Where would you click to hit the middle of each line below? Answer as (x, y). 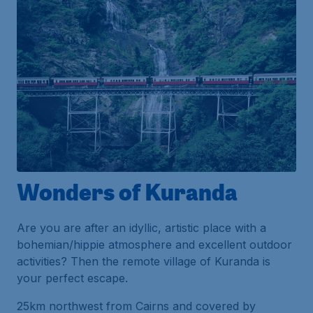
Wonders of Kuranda (127, 191)
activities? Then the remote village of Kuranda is (144, 261)
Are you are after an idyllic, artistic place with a (141, 227)
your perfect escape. (72, 278)
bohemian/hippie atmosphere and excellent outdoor (154, 244)
